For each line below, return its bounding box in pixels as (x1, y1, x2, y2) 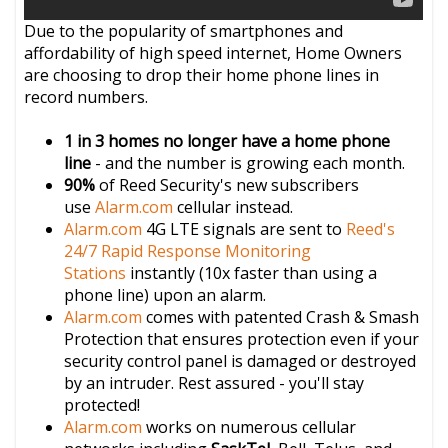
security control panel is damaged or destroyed (64, 349, 417, 372)
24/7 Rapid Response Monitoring (64, 239, 312, 262)
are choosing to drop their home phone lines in (24, 63, 380, 86)
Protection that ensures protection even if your (64, 327, 420, 350)
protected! (64, 393, 141, 416)
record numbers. (24, 85, 149, 108)
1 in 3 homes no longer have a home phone (64, 129, 391, 152)
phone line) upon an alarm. (64, 283, 267, 306)
